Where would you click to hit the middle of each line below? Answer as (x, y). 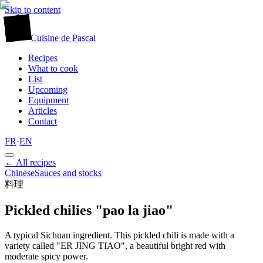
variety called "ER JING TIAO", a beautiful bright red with (115, 245)
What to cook (53, 68)
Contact (43, 121)
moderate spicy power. (46, 256)
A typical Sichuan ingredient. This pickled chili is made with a (119, 235)
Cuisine (45, 38)
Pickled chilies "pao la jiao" (89, 210)
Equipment (48, 100)
